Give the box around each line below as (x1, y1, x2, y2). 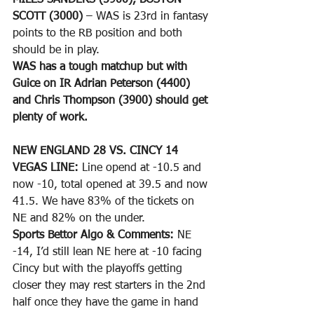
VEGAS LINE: (13, 163, 82, 175)
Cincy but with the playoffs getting (13, 264, 186, 275)
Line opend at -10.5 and (82, 163, 205, 175)
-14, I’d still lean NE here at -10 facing (13, 247, 205, 259)
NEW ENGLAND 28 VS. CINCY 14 (13, 146, 178, 158)
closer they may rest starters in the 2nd (13, 280, 209, 292)
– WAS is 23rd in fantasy (83, 11, 212, 23)
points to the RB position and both (13, 28, 186, 40)
